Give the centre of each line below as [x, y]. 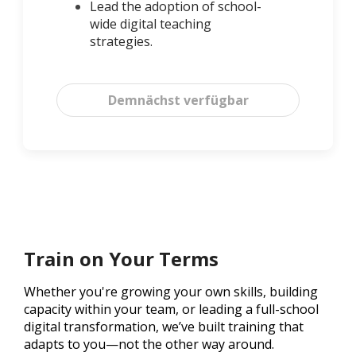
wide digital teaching [151, 24]
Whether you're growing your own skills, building [171, 292]
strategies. [121, 42]
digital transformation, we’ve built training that [164, 327]
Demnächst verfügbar [178, 101]
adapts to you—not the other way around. [149, 344]
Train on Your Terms [121, 259]
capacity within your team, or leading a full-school [171, 310]
